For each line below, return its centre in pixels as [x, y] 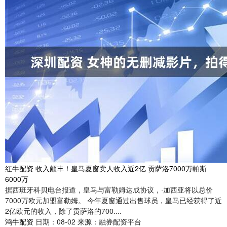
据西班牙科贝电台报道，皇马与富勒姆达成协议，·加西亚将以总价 [109, 190]
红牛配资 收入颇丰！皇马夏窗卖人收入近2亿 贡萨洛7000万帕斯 [106, 168]
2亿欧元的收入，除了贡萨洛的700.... [63, 211]
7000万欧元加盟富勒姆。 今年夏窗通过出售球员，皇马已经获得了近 [113, 200]
